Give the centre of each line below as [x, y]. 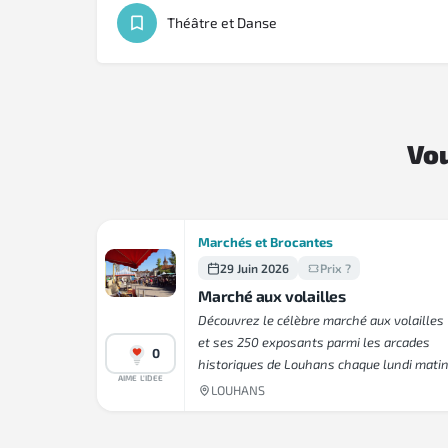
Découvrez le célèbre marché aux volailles [321, 320]
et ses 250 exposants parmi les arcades [314, 342]
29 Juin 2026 [254, 268]
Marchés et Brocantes [265, 242]
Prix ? [335, 268]
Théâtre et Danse [222, 23]
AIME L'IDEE [140, 378]
